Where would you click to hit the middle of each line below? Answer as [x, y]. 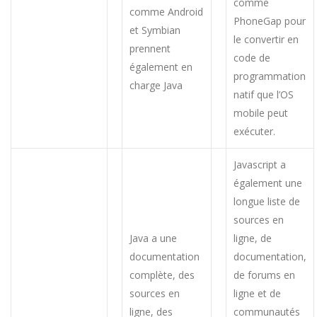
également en [161, 67]
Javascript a [260, 164]
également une [268, 183]
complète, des [162, 275]
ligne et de [257, 293]
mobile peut [261, 113]
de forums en [264, 275]
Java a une [153, 238]
